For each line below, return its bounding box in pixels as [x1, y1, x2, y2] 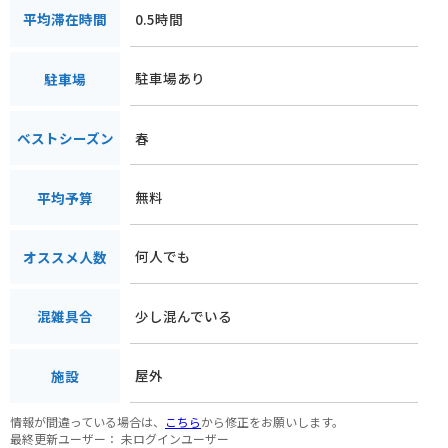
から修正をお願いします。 [201, 412, 344, 430]
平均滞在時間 [23, 9, 107, 30]
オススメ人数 [23, 246, 107, 267]
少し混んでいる [135, 305, 232, 326]
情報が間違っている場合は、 [10, 412, 165, 430]
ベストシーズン [16, 128, 114, 149]
